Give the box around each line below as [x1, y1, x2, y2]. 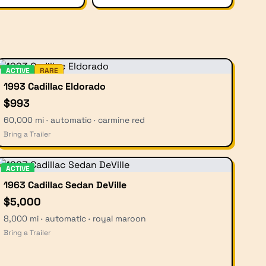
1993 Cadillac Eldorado [4, 80, 106, 93]
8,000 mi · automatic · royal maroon [4, 213, 146, 224]
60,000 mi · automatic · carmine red [4, 115, 145, 125]
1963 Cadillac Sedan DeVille [4, 179, 126, 191]
